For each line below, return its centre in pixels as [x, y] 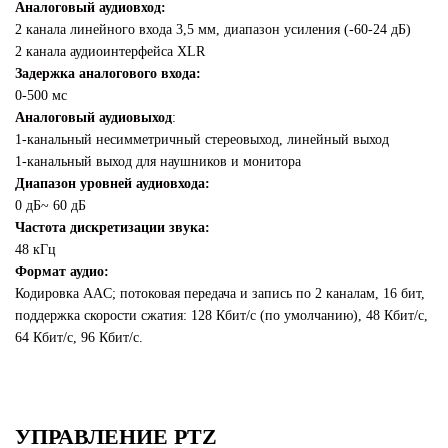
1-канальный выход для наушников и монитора [158, 162]
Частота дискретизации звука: [112, 228]
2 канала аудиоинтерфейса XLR [110, 52]
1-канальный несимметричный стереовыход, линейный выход [202, 140]
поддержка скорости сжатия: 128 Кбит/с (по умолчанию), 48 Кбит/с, [221, 316]
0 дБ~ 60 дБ [50, 206]
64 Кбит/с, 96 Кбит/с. [79, 338]
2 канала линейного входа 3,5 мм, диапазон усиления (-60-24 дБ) [213, 30]
